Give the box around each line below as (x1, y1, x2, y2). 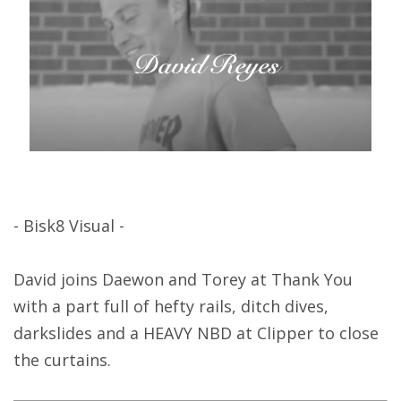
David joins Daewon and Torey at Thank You (13, 269, 353, 291)
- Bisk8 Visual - (13, 215, 124, 237)
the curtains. (13, 349, 115, 371)
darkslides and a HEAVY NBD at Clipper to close (13, 322, 379, 345)
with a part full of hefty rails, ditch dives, (13, 295, 328, 318)
